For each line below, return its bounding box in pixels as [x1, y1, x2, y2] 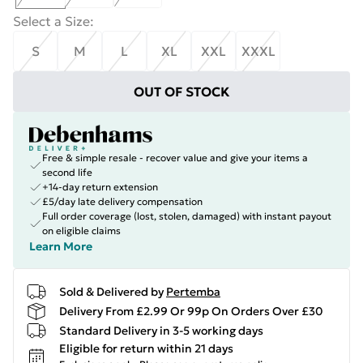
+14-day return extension [42, 181, 158, 193]
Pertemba [166, 284, 220, 299]
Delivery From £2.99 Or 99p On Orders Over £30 [59, 303, 323, 318]
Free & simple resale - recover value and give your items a [42, 152, 308, 164]
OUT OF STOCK [133, 83, 230, 100]
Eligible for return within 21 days [59, 341, 233, 356]
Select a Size [13, 13, 90, 29]
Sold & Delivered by [59, 284, 164, 299]
